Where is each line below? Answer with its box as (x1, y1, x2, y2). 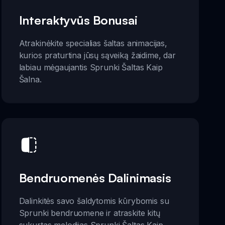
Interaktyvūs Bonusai (19, 12, 138, 28)
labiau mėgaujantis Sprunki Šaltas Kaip (19, 62, 163, 72)
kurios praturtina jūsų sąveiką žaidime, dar (19, 50, 176, 60)
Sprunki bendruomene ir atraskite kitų (19, 208, 160, 218)
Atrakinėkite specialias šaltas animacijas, (19, 38, 167, 48)
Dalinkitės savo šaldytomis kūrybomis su (19, 196, 169, 206)
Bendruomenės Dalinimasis (19, 170, 171, 185)
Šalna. (19, 74, 42, 84)
